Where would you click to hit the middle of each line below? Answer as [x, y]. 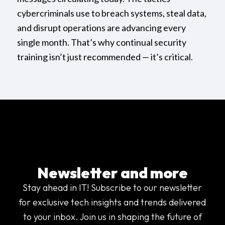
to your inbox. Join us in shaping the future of [112, 217]
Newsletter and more [112, 173]
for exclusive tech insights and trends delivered [113, 202]
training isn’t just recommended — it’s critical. [105, 57]
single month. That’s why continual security [101, 42]
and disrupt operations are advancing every [101, 28]
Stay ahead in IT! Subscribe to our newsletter [113, 188]
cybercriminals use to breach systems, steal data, [111, 13]
